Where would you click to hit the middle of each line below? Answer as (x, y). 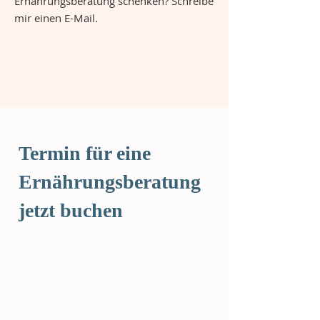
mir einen (39, 18)
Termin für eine (85, 153)
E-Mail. (81, 18)
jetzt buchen (71, 210)
